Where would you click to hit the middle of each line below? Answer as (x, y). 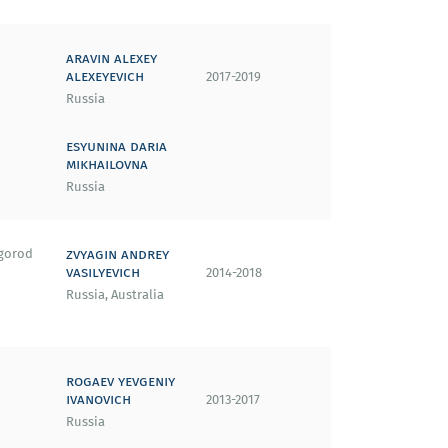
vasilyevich (103, 271)
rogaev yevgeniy (120, 380)
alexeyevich (105, 75)
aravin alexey (111, 57)
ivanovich (98, 398)
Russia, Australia (115, 294)
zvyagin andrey (117, 253)
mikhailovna (107, 163)
